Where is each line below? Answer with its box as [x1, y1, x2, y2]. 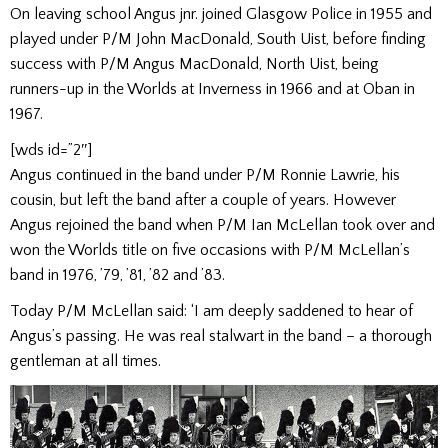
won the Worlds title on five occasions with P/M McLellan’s [10, 241, 410, 259]
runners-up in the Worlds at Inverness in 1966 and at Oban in [10, 79, 415, 98]
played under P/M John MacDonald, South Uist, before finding [10, 29, 426, 48]
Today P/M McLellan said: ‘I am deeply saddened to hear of [10, 302, 413, 321]
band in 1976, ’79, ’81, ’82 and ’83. [10, 266, 225, 284]
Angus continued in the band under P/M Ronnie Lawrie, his [10, 166, 400, 184]
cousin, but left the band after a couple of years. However [10, 191, 396, 209]
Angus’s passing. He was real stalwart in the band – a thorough [10, 327, 432, 346]
